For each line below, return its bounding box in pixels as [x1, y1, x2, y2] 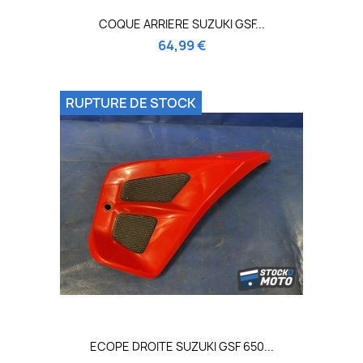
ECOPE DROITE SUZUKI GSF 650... [89, 339, 274, 355]
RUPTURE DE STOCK [66, 94, 196, 112]
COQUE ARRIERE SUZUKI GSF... [98, 15, 265, 32]
